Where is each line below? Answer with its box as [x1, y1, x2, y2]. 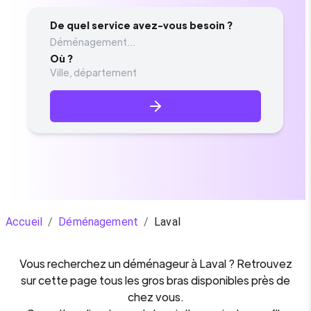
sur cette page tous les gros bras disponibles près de [21, 273, 290, 287]
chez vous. [127, 289, 184, 304]
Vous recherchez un [19, 256, 123, 271]
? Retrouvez [226, 256, 292, 271]
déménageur [122, 256, 189, 271]
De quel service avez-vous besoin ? [50, 19, 233, 31]
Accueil [6, 215, 43, 228]
